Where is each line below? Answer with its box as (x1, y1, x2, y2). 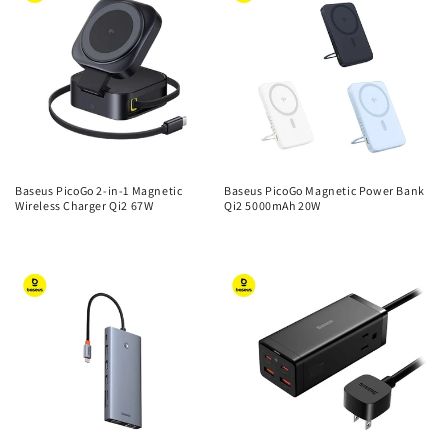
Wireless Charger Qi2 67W (15, 198, 154, 213)
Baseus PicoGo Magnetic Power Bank (224, 183, 425, 198)
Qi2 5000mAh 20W (224, 198, 321, 213)
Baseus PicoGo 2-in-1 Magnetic (15, 183, 183, 198)
